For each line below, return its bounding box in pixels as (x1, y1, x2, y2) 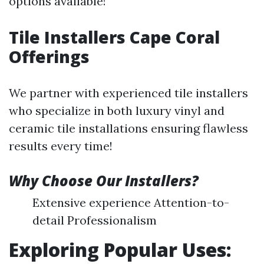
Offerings (9, 45, 90, 68)
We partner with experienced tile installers (9, 85, 248, 100)
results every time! (9, 138, 113, 153)
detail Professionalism (32, 213, 157, 227)
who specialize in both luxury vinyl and (9, 103, 225, 118)
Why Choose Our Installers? (9, 171, 199, 190)
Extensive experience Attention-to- (32, 195, 229, 210)
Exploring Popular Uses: (9, 237, 232, 262)
